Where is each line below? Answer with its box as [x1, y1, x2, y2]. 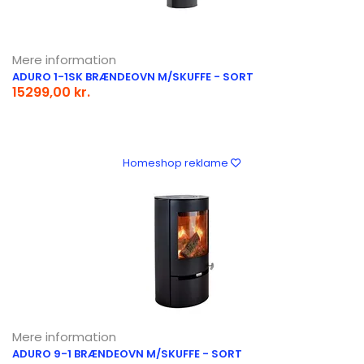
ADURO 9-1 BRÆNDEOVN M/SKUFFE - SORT [12, 345, 242, 362]
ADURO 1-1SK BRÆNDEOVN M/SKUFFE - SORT [12, 68, 253, 84]
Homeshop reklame [123, 155, 231, 170]
